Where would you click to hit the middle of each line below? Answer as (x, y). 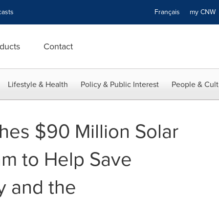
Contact (58, 46)
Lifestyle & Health (38, 84)
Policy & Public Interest (120, 84)
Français (167, 12)
